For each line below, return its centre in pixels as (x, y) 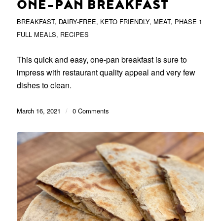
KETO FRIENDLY (125, 21)
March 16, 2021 (38, 110)
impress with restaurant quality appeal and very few (106, 72)
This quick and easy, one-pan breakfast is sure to (102, 59)
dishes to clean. (44, 85)
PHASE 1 (188, 21)
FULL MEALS (36, 34)
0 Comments (90, 110)
